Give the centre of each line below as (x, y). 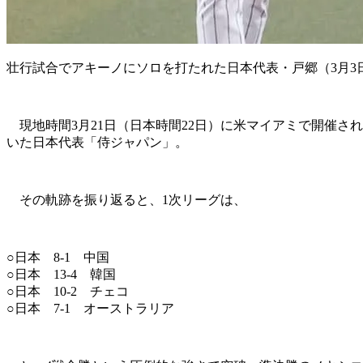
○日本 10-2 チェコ (68, 291)
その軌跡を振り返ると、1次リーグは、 (126, 199)
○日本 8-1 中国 (58, 257)
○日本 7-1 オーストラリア (90, 308)
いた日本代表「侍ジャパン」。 (97, 142)
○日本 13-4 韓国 (61, 274)
